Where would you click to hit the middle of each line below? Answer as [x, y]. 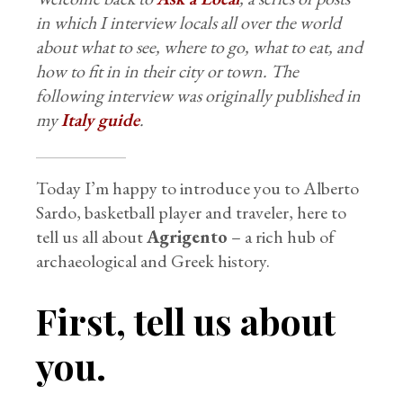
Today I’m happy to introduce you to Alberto [198, 188]
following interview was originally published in [199, 95]
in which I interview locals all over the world [189, 22]
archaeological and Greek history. [153, 261]
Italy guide [101, 120]
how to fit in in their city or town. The [168, 71]
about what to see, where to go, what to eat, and [200, 47]
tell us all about [92, 237]
